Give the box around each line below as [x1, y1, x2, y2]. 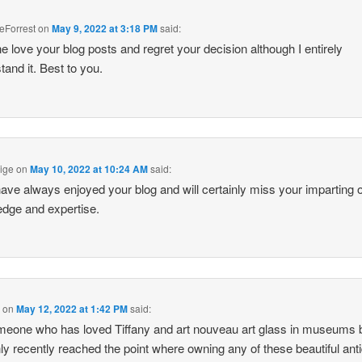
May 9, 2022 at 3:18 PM [52, 21, 158, 36]
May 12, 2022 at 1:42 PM [16, 301, 128, 317]
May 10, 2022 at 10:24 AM [30, 161, 149, 176]
